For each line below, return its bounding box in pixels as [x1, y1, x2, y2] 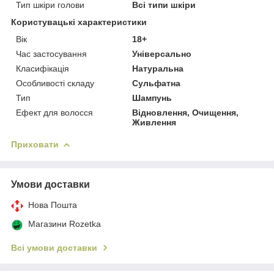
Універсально [132, 48, 192, 59]
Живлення [132, 117, 177, 127]
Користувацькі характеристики [11, 17, 147, 27]
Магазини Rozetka [28, 218, 101, 229]
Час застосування [16, 48, 87, 59]
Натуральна [132, 63, 184, 73]
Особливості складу [16, 78, 94, 88]
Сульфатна [132, 78, 181, 88]
